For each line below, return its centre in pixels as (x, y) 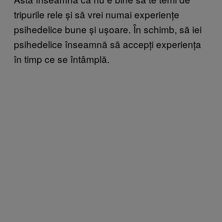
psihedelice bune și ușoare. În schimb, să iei (108, 29)
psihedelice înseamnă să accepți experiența (108, 44)
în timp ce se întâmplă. (62, 58)
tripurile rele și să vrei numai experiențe (97, 14)
